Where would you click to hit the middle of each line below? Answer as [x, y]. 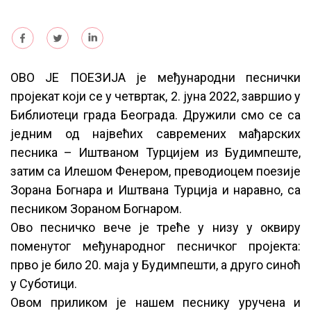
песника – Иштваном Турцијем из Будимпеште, [155, 152]
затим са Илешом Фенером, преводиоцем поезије [155, 171]
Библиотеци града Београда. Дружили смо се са [155, 115]
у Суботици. [44, 283]
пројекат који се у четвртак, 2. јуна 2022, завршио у [155, 96]
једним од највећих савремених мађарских [155, 133]
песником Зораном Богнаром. [96, 208]
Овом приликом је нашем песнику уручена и [155, 302]
